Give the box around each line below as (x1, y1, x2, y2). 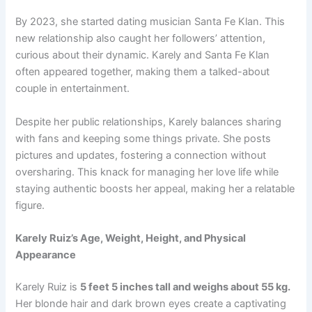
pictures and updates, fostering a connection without (15, 148, 267, 162)
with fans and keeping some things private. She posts (15, 132, 272, 145)
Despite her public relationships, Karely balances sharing (15, 115, 282, 128)
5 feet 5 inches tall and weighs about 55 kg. (80, 280, 291, 293)
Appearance (15, 248, 77, 261)
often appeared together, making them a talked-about (15, 65, 270, 79)
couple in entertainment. (15, 82, 130, 95)
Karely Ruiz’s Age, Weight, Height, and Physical (15, 231, 247, 244)
